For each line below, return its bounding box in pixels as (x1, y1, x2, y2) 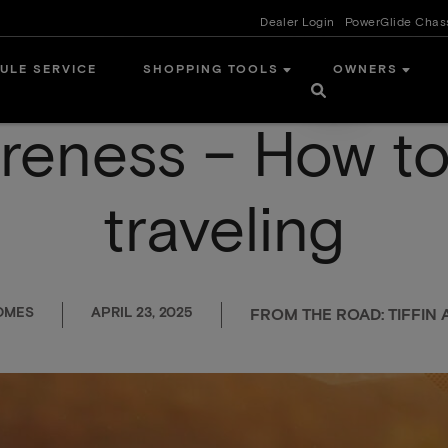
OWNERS (332, 64, 398, 77)
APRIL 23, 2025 (90, 305, 193, 320)
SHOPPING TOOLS (143, 64, 280, 77)
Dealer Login (260, 17, 335, 29)
